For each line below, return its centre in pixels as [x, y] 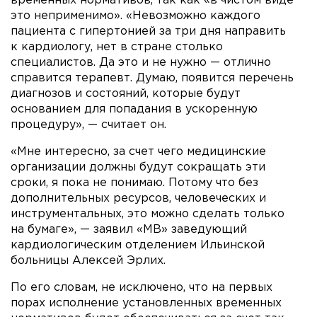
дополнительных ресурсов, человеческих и [138, 198]
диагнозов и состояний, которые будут [126, 93]
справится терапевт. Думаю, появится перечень [152, 78]
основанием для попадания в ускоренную [134, 109]
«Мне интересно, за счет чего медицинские [138, 151]
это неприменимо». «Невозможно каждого [136, 16]
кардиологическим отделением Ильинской [138, 245]
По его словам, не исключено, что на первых [142, 287]
